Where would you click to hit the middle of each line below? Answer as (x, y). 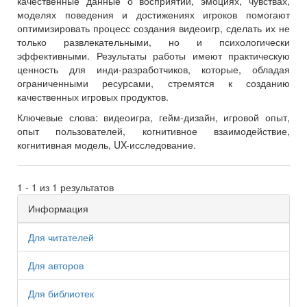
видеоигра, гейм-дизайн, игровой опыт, (194, 118)
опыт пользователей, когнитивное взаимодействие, (153, 131)
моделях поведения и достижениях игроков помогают (153, 15)
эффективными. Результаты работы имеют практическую (153, 56)
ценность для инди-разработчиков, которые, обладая (153, 70)
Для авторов (56, 266)
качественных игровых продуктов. (93, 97)
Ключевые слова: (58, 118)
